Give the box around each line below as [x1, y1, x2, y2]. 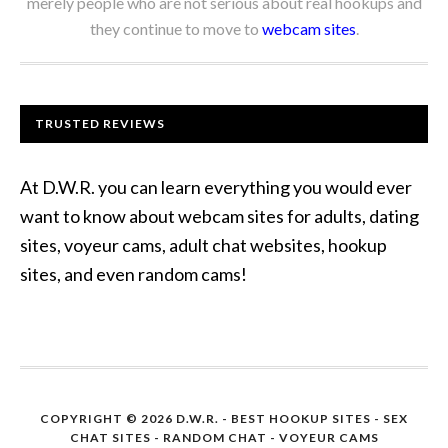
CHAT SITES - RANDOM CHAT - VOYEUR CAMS [69, 430, 379, 445]
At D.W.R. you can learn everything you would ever [20, 176, 412, 198]
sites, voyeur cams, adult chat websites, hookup [20, 234, 387, 256]
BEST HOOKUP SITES [231, 411, 371, 426]
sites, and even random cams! [20, 263, 247, 285]
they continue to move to [89, 19, 262, 38]
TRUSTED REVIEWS [35, 116, 165, 131]
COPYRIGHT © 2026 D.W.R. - [40, 411, 231, 426]
